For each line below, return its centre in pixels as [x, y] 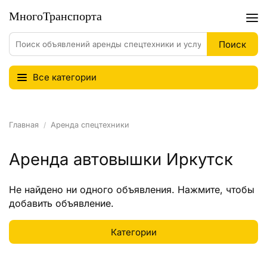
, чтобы [237, 190]
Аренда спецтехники [90, 125]
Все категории [65, 77]
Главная [24, 125]
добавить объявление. [61, 203]
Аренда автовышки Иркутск [121, 159]
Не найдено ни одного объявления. [93, 190]
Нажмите [199, 190]
